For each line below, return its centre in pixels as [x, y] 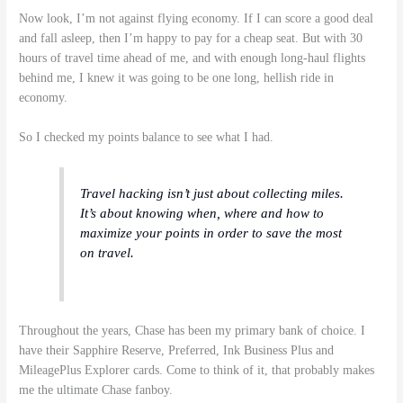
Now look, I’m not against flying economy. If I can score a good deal [197, 18]
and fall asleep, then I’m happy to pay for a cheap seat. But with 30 [191, 38]
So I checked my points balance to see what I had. [147, 137]
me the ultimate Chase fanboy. [96, 390]
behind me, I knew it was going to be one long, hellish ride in [177, 77]
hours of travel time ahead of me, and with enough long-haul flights [193, 58]
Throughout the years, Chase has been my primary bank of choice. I [193, 331]
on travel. [107, 253]
